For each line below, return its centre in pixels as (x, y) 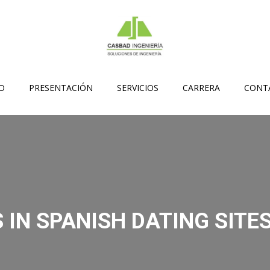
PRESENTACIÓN (61, 87)
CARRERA (201, 87)
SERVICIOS (138, 87)
